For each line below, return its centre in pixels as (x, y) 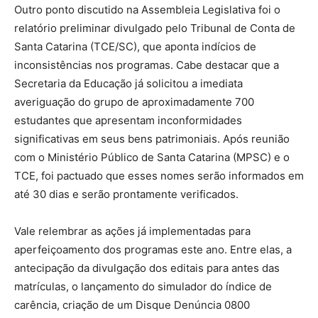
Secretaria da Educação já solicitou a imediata (128, 83)
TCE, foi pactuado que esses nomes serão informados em (159, 175)
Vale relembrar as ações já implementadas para (132, 231)
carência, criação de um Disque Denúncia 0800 (132, 305)
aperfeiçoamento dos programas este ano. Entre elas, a (153, 249)
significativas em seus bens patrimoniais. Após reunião (152, 138)
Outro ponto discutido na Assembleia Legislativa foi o (147, 9)
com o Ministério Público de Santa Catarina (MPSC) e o (152, 157)
